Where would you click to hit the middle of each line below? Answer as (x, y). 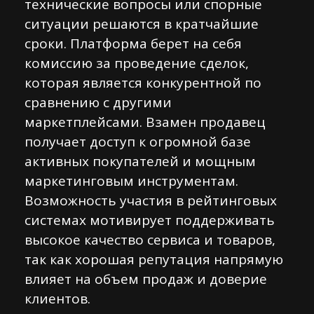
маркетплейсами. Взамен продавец (145, 122)
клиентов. (57, 299)
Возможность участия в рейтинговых (151, 200)
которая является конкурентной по (143, 83)
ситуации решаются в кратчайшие (142, 24)
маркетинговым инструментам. (131, 181)
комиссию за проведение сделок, (137, 63)
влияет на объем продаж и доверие (146, 279)
